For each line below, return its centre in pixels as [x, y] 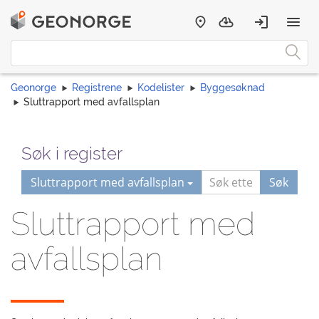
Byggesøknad [232, 88]
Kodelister [161, 88]
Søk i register [72, 153]
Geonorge [33, 88]
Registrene [97, 88]
